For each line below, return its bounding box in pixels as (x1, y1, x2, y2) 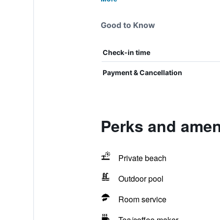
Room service (118, 193, 166, 205)
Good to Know (100, 20, 155, 30)
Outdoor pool (118, 173, 164, 184)
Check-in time (102, 48, 150, 56)
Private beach (118, 152, 166, 164)
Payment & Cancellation (102, 68, 182, 77)
